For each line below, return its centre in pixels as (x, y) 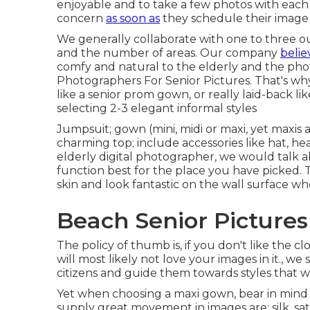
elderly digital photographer (136, 157)
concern (81, 18)
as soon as (133, 18)
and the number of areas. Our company (168, 53)
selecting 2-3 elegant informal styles (157, 108)
